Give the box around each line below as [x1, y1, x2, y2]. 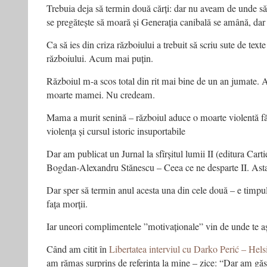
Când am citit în [46, 243, 107, 256]
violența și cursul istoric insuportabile [46, 125, 185, 138]
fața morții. [46, 197, 88, 210]
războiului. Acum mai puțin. [46, 52, 153, 65]
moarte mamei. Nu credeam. [46, 88, 155, 101]
